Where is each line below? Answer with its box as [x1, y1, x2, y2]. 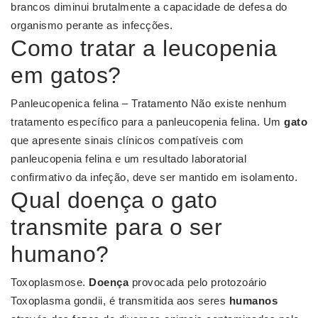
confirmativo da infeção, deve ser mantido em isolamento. [11, 171, 297, 184]
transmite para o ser [11, 214, 222, 241]
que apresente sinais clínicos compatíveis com [11, 134, 244, 147]
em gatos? [11, 62, 121, 89]
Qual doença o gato [11, 187, 217, 214]
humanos [229, 295, 278, 307]
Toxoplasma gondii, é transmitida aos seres [11, 295, 229, 307]
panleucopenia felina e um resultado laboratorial [11, 153, 246, 165]
